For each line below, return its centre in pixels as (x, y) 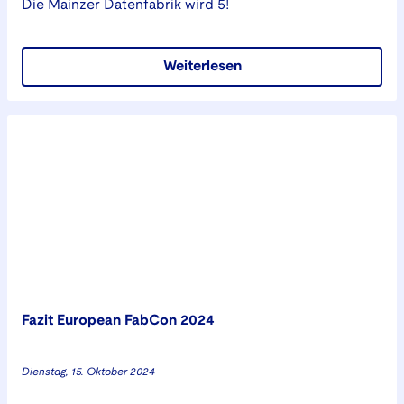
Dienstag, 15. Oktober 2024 (88, 372)
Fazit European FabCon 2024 (118, 321)
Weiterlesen (202, 66)
